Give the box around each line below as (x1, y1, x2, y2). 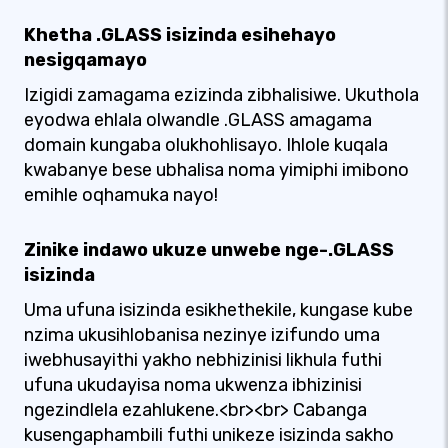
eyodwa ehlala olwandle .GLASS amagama (24, 109, 372, 131)
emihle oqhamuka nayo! (24, 184, 218, 206)
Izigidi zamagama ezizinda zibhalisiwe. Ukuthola (24, 84, 419, 106)
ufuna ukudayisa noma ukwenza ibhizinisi (24, 374, 362, 396)
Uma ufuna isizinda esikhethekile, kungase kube (24, 299, 413, 321)
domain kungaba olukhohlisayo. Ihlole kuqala (24, 134, 388, 156)
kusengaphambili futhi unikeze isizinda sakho (24, 424, 394, 446)
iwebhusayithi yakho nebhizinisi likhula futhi (24, 349, 382, 371)
